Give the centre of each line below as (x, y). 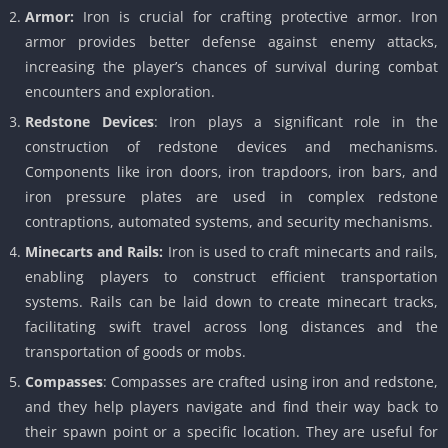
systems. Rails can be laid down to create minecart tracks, (231, 302)
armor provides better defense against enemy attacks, (231, 42)
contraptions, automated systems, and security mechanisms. (229, 222)
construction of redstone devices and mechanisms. (231, 147)
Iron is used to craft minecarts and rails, (301, 252)
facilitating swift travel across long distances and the (231, 327)
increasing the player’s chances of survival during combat (231, 67)
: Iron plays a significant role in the (295, 122)
